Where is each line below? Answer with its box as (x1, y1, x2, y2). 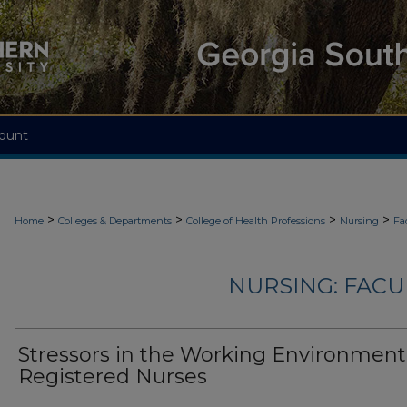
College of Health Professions (186, 214, 325, 227)
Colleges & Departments (58, 214, 172, 227)
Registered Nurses (18, 364, 207, 390)
